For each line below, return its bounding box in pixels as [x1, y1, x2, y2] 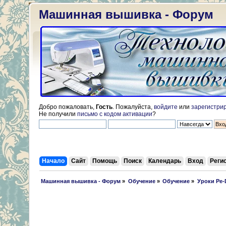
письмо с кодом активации [77, 111, 152, 117]
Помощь [92, 158, 118, 164]
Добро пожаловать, [39, 104, 96, 110]
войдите [154, 104, 178, 110]
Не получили [39, 111, 77, 117]
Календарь [148, 158, 182, 164]
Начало [42, 158, 65, 164]
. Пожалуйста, [112, 104, 154, 110]
